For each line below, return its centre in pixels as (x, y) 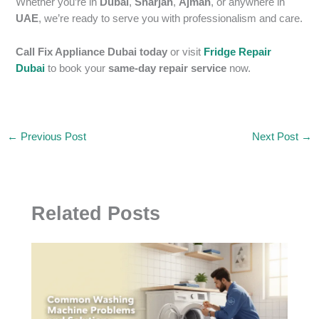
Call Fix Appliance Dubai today (92, 52)
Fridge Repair (238, 52)
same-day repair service (168, 68)
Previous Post (52, 136)
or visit (186, 52)
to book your (77, 68)
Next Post (277, 136)
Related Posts (96, 214)
